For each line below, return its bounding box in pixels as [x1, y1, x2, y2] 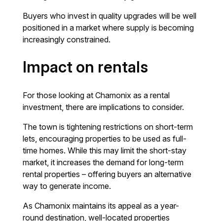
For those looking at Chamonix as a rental [23, 90, 170, 101]
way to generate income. [23, 181, 111, 191]
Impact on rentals [23, 58, 148, 77]
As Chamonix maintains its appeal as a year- [23, 201, 180, 211]
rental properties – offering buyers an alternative [23, 169, 192, 180]
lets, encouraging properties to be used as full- [23, 134, 187, 144]
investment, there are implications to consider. [23, 102, 184, 112]
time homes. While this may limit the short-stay [23, 146, 187, 156]
